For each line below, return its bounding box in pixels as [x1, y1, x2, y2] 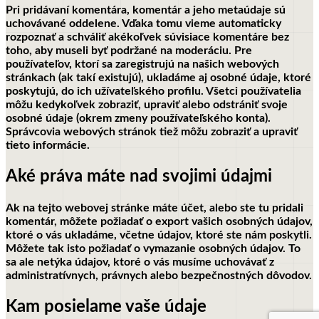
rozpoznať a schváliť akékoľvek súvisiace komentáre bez [6, 31, 289, 43]
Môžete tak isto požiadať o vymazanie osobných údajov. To [6, 242, 300, 254]
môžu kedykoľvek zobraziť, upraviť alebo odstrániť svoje [6, 99, 288, 111]
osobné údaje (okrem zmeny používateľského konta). [6, 113, 271, 125]
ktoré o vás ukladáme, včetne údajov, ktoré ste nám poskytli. [6, 229, 312, 241]
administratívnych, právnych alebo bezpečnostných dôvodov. [6, 269, 312, 281]
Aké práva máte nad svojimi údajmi [6, 168, 272, 186]
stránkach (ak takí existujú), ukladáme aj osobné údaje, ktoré [6, 72, 311, 84]
